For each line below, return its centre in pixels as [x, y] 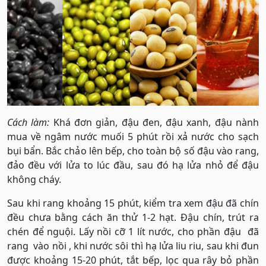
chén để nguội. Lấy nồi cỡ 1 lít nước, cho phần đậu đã [133, 231]
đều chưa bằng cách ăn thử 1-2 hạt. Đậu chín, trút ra [133, 217]
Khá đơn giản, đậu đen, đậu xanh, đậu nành [154, 122]
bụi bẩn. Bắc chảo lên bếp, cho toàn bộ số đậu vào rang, [133, 151]
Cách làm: [28, 122]
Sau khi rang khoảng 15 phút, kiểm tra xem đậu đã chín [133, 203]
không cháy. [34, 179]
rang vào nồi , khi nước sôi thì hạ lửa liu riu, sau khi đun [133, 246]
